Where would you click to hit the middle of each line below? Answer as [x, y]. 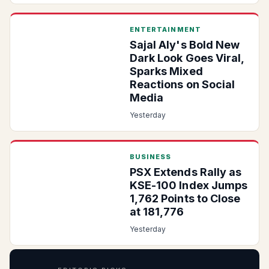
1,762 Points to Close [185, 198]
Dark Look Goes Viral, [187, 58]
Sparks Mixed [166, 71]
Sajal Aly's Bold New [185, 45]
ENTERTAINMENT [165, 29]
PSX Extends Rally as [186, 172]
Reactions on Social [182, 84]
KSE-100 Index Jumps [189, 185]
